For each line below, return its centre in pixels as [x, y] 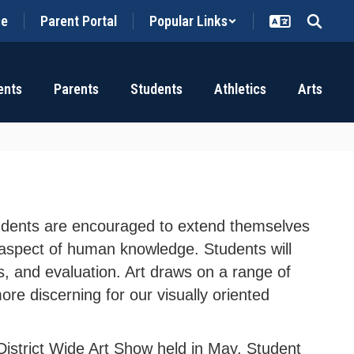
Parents [76, 89]
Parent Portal [79, 21]
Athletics [240, 89]
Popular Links [188, 21]
